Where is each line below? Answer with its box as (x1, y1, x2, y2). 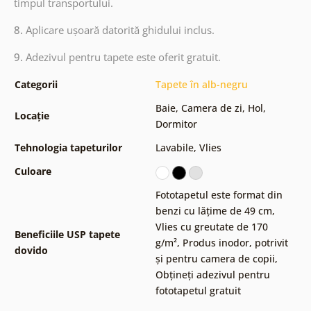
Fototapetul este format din (155, 188, 283, 202)
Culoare (14, 165, 51, 178)
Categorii (14, 78, 58, 92)
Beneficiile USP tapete (14, 228, 120, 242)
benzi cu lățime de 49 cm (155, 204, 272, 218)
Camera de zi (180, 101, 242, 115)
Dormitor (155, 117, 197, 131)
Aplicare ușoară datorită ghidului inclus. (25, 23, 215, 37)
